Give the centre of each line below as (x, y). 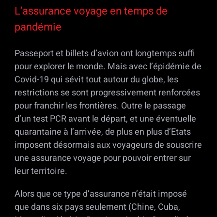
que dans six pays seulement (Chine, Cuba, (97, 207)
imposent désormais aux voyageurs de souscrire (108, 145)
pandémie (38, 27)
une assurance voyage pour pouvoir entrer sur (103, 158)
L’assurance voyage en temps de (91, 11)
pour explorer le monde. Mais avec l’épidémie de (108, 67)
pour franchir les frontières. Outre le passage (100, 106)
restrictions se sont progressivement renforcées (107, 93)
